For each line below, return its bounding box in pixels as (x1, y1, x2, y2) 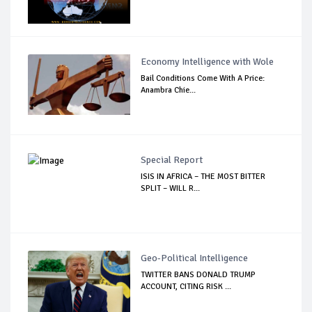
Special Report (141, 153, 203, 166)
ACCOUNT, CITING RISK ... (141, 281, 232, 292)
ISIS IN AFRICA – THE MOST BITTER (141, 171, 266, 182)
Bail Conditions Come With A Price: (141, 72, 265, 84)
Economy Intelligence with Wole (141, 55, 274, 68)
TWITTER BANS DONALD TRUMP (141, 269, 256, 280)
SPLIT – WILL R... (141, 182, 201, 194)
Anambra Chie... (141, 84, 196, 95)
